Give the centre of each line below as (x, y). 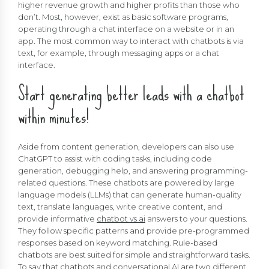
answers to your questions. (196, 219)
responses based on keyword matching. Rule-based (118, 243)
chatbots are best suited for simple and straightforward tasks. (134, 255)
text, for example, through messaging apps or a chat (119, 53)
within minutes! (53, 116)
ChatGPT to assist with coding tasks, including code (115, 159)
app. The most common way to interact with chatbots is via (131, 41)
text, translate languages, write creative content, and (120, 207)
